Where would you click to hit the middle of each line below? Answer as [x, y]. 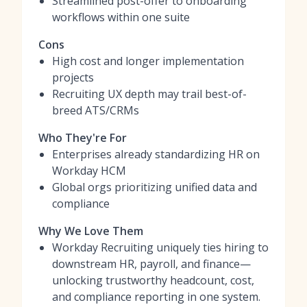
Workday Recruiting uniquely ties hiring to [160, 247]
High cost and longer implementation [148, 61]
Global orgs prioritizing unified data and [155, 187]
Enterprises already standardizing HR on [156, 154]
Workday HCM [89, 171]
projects [73, 77]
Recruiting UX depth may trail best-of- [149, 94]
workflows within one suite [121, 17]
